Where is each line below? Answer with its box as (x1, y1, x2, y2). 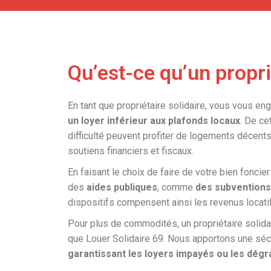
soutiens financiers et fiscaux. (68, 145, 194, 157)
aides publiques (87, 181, 157, 193)
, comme (157, 181, 195, 193)
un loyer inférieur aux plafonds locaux (68, 115, 240, 126)
